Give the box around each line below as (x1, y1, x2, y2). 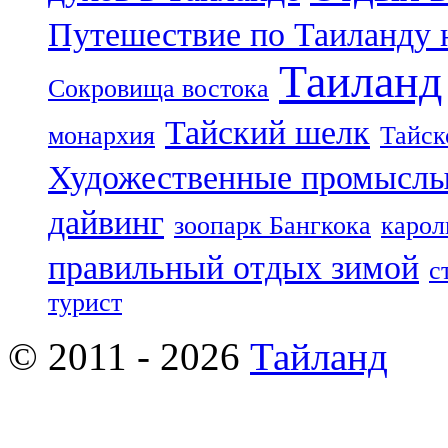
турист (48, 288, 122, 318)
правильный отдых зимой (48, 248, 419, 287)
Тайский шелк (165, 113, 370, 152)
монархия (48, 121, 155, 151)
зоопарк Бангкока (174, 211, 371, 241)
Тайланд (250, 335, 388, 379)
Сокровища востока (48, 74, 269, 104)
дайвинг (48, 203, 164, 242)
